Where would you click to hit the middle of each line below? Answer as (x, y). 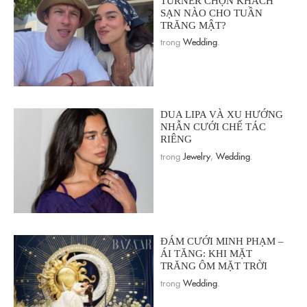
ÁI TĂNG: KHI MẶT (206, 254)
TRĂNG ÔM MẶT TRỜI (214, 266)
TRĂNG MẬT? (193, 25)
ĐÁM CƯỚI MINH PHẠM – (222, 242)
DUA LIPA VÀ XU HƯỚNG (222, 115)
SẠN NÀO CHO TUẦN (211, 13)
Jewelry (197, 156)
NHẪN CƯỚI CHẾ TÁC (213, 127)
